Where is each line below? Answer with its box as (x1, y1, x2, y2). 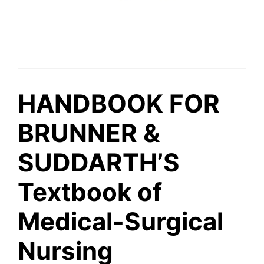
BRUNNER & (18, 118, 160, 148)
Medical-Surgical (18, 206, 223, 236)
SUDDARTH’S (18, 147, 180, 177)
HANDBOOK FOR (18, 88, 220, 118)
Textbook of (18, 177, 162, 207)
